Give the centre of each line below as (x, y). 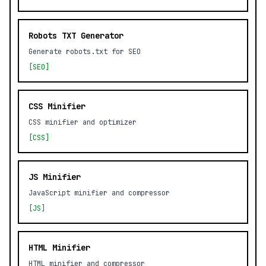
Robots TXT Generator (76, 36)
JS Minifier (55, 177)
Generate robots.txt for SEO (85, 52)
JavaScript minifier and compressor (99, 193)
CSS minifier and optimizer (83, 122)
